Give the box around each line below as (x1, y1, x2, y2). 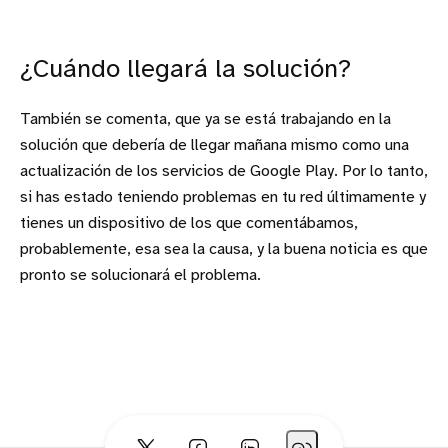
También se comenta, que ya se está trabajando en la (20, 110, 391, 128)
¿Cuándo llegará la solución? (20, 56, 351, 83)
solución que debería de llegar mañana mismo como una (20, 136, 409, 154)
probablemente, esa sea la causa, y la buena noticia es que (20, 240, 428, 258)
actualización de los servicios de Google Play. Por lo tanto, (20, 162, 428, 180)
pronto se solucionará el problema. (20, 266, 261, 284)
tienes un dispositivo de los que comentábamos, (20, 214, 358, 232)
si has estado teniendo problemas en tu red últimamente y (20, 188, 426, 206)
